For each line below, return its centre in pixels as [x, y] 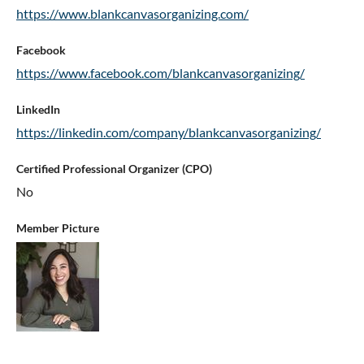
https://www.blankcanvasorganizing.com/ [132, 14]
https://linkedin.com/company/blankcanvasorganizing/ [169, 132]
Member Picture [58, 228]
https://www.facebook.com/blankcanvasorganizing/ [160, 73]
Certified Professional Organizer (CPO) [114, 169]
